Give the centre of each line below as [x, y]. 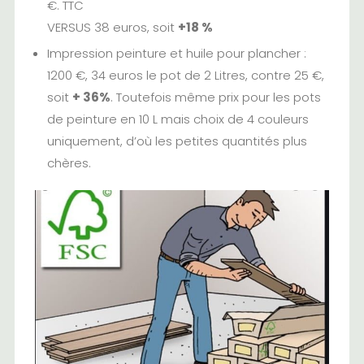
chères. [69, 162]
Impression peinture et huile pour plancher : [176, 53]
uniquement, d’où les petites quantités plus [177, 141]
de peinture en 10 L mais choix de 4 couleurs [178, 119]
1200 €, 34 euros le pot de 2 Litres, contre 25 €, [185, 75]
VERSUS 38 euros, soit [112, 27]
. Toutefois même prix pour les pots [215, 97]
